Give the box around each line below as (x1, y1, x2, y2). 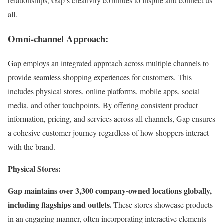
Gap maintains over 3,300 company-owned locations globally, (8, 184, 212, 196)
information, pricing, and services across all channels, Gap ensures (8, 113, 215, 124)
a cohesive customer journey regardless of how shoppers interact (8, 127, 209, 138)
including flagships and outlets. (8, 198, 111, 210)
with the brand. (8, 141, 55, 152)
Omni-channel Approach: (8, 32, 108, 46)
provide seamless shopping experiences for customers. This (8, 71, 192, 82)
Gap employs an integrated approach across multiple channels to (8, 57, 209, 68)
